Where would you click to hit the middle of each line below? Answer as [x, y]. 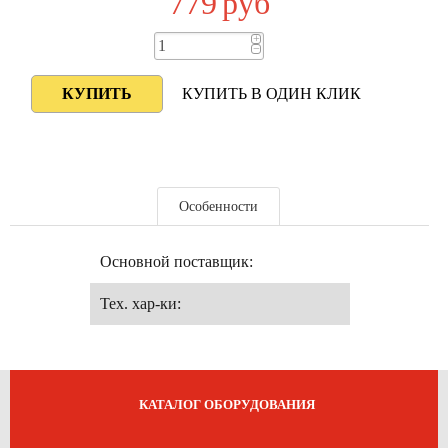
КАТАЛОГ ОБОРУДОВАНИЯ [226, 404]
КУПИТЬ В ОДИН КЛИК [271, 93]
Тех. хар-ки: [140, 303]
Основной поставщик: [176, 261]
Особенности [219, 206]
